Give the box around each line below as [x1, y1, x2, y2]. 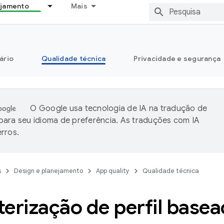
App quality [96, 166, 129, 175]
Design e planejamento [14, 166, 83, 175]
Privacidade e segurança [133, 54, 220, 63]
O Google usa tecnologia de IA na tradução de [30, 103, 207, 113]
